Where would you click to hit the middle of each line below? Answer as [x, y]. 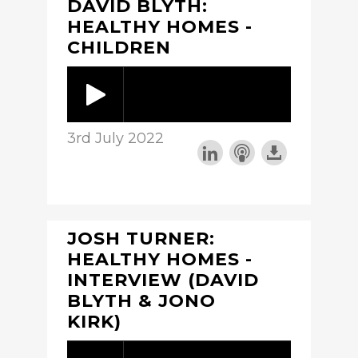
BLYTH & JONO [141, 300]
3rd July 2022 [115, 138]
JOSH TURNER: [141, 238]
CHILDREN [119, 47]
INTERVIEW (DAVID [163, 280]
